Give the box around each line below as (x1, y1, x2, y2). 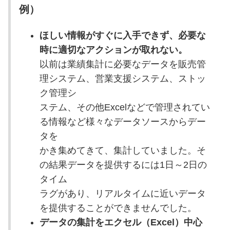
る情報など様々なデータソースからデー (39, 116, 206, 127)
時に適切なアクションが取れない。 (39, 44, 187, 55)
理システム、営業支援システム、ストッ (39, 73, 206, 84)
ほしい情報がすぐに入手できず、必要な (39, 30, 206, 41)
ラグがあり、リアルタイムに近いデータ (39, 188, 206, 199)
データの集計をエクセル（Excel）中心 (39, 217, 202, 227)
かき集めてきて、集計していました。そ (39, 145, 206, 156)
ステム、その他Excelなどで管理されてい (39, 102, 210, 112)
